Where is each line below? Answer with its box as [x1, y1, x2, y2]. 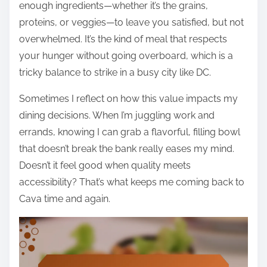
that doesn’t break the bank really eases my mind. [19, 143, 234, 155]
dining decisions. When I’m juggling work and [19, 110, 215, 122]
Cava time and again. [19, 193, 110, 205]
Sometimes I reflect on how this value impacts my [19, 93, 238, 105]
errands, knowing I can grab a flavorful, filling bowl [19, 126, 240, 138]
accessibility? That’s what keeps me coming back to [19, 176, 244, 188]
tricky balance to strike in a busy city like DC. [19, 67, 211, 79]
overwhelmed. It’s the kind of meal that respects [19, 33, 227, 45]
